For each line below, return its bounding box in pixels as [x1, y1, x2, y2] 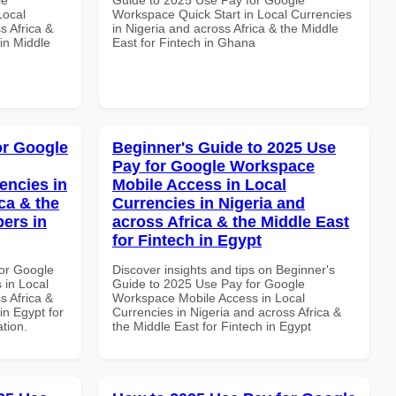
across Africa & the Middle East [112, 212, 349, 231]
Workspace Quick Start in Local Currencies [112, 6, 352, 21]
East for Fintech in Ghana [112, 34, 255, 49]
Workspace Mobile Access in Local [112, 290, 305, 305]
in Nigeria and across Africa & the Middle [112, 20, 339, 35]
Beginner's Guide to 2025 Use [112, 138, 336, 156]
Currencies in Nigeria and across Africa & [112, 304, 341, 319]
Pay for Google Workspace [112, 156, 315, 175]
